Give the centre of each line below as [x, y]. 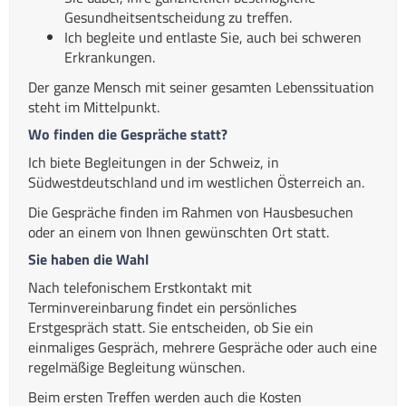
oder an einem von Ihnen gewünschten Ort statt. [179, 232]
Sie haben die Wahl [88, 259]
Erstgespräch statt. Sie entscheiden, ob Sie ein [171, 327]
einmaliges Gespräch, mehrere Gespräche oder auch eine [203, 347]
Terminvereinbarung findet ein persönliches [162, 307]
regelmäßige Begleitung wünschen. [136, 367]
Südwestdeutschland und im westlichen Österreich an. [196, 182]
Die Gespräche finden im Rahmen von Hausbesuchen [191, 212]
